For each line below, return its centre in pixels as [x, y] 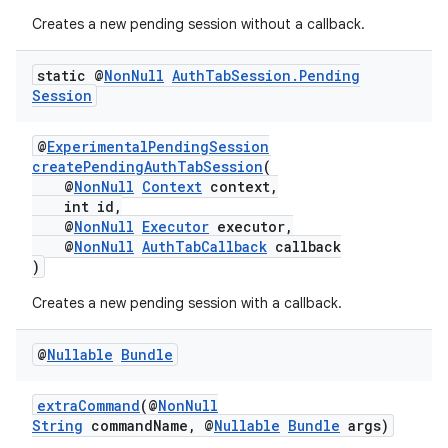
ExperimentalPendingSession [158, 146]
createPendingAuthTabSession [147, 166]
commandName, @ [148, 425]
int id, [77, 206]
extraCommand [88, 405]
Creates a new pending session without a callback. [198, 24]
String [57, 425]
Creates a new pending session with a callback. [187, 303]
